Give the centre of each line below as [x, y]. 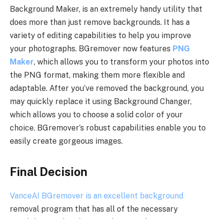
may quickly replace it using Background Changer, [101, 102]
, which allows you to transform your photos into [121, 62]
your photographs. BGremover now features [91, 49]
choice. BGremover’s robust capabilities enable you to [108, 128]
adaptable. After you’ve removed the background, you [107, 88]
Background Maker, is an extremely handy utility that [106, 9]
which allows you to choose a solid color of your [96, 115]
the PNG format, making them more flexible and [97, 75]
